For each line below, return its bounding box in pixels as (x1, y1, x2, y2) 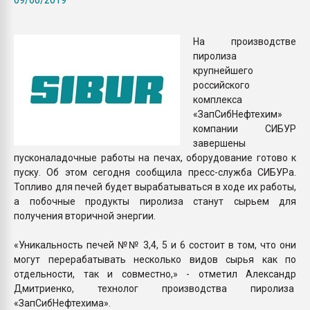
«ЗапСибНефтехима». (14, 297, 111, 309)
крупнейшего (193, 64, 253, 76)
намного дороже (210, 18, 281, 28)
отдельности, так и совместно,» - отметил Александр (14, 268, 296, 280)
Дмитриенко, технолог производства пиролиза (14, 282, 296, 294)
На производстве (193, 35, 296, 47)
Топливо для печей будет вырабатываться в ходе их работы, (14, 181, 296, 192)
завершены (193, 137, 246, 149)
